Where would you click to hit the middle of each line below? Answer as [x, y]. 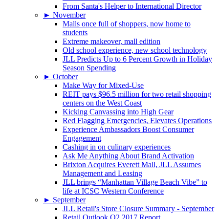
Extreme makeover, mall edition [111, 42]
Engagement [82, 138]
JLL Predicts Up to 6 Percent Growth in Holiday [137, 59]
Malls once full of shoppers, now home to [127, 24]
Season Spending [89, 68]
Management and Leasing [102, 174]
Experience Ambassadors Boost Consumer [128, 130]
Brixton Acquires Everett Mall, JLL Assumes [132, 165]
